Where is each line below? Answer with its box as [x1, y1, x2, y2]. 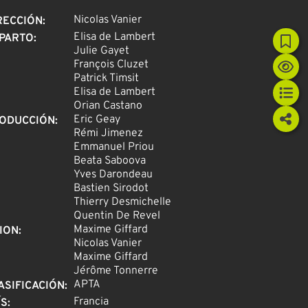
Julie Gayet [73, 44, 129, 58]
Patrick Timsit [73, 71, 139, 86]
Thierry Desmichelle [73, 195, 171, 210]
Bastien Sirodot [73, 181, 148, 196]
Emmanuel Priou [73, 140, 154, 155]
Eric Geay [73, 113, 120, 127]
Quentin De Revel [73, 209, 160, 223]
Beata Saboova [73, 154, 146, 168]
